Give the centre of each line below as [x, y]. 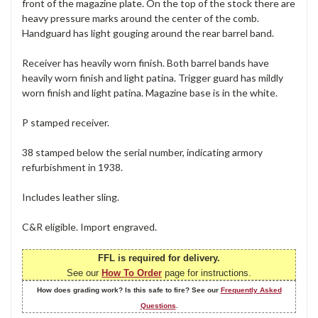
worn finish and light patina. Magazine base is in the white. [150, 92]
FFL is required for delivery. [159, 258]
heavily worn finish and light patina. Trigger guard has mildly [153, 77]
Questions [158, 305]
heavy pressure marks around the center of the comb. [141, 18]
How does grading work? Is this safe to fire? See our [128, 290]
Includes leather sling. [71, 197]
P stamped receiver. [66, 122]
